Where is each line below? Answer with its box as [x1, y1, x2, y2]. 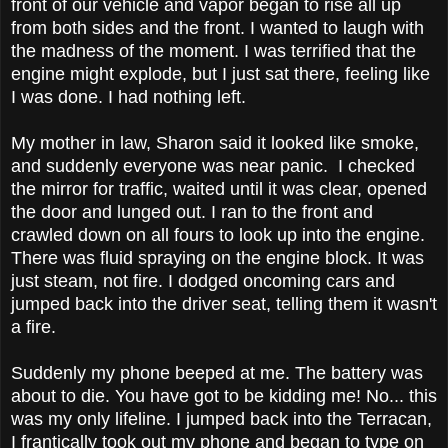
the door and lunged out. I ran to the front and [11, 201, 373, 222]
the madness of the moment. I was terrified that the [11, 40, 416, 61]
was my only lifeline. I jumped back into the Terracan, [11, 408, 432, 429]
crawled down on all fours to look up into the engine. [11, 224, 425, 245]
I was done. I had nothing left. [11, 86, 246, 107]
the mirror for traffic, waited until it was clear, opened [11, 178, 427, 199]
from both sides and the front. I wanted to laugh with [11, 17, 424, 38]
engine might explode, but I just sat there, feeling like [11, 63, 430, 84]
